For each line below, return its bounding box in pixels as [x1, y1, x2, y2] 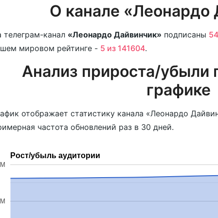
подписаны [161, 30, 209, 39]
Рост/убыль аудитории [10, 151, 100, 160]
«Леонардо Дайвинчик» [67, 30, 162, 39]
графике [146, 80, 211, 99]
